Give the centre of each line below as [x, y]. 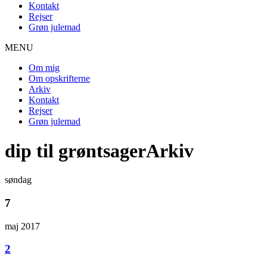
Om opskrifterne [59, 79]
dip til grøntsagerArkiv [99, 150]
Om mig [44, 68]
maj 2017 [22, 226]
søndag [18, 180]
